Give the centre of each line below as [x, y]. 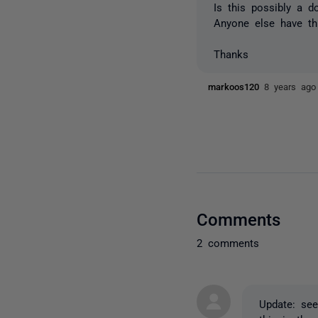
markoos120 [236, 86]
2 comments [228, 242]
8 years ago [290, 86]
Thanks [231, 54]
